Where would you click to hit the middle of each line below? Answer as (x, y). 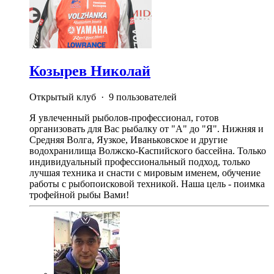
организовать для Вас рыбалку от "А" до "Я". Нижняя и (146, 128)
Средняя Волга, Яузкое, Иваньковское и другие (128, 139)
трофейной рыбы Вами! (79, 194)
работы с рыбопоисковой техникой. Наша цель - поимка (147, 183)
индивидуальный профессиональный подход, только (140, 161)
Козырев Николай (90, 71)
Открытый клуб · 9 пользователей (103, 97)
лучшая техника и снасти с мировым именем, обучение (145, 172)
